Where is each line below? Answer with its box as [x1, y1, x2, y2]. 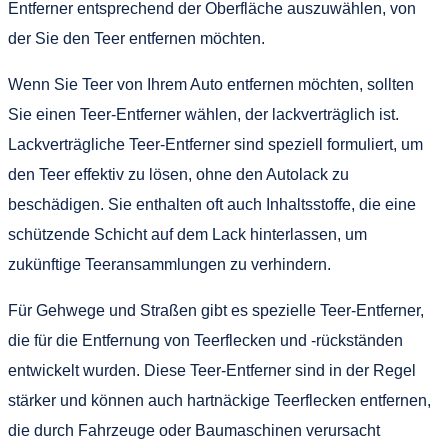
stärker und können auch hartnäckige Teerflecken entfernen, [8, 391, 431, 409]
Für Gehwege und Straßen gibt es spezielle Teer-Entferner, [8, 301, 424, 319]
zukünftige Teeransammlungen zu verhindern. [8, 255, 331, 273]
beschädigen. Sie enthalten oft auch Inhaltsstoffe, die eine [8, 195, 416, 213]
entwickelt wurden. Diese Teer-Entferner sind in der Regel [8, 361, 416, 379]
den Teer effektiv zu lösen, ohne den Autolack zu [8, 165, 349, 183]
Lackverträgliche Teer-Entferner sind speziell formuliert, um [8, 135, 423, 153]
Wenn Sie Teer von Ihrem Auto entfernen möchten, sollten [8, 75, 414, 93]
